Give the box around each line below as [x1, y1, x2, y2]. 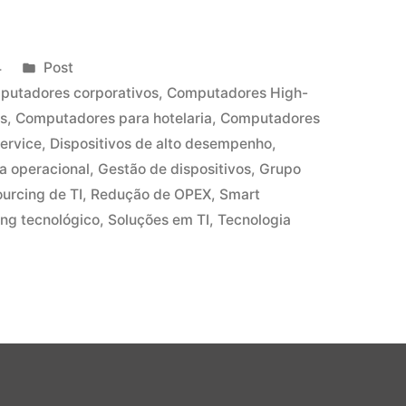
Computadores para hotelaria [15, 109, 213, 127]
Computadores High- [167, 83, 309, 101]
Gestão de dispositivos [98, 159, 252, 178]
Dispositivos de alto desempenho [50, 134, 273, 152]
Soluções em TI [108, 210, 210, 228]
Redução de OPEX [91, 185, 212, 203]
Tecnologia [217, 210, 292, 228]
